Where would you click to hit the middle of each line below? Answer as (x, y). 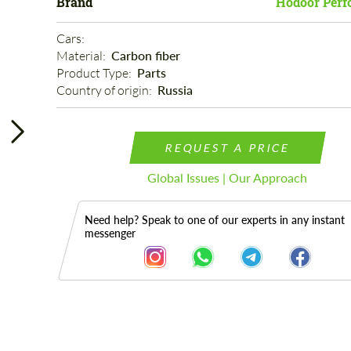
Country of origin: (105, 90)
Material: (82, 56)
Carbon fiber (145, 55)
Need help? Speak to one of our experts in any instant (214, 220)
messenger (110, 233)
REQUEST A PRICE (228, 148)
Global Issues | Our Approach (228, 177)
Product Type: (95, 73)
